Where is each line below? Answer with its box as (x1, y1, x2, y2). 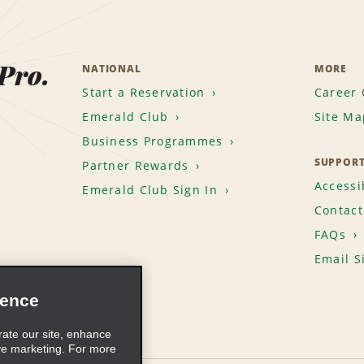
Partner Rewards (82, 158, 189, 174)
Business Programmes (82, 133, 223, 149)
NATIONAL (82, 62, 141, 76)
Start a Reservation (82, 84, 206, 101)
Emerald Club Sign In (82, 182, 218, 198)
